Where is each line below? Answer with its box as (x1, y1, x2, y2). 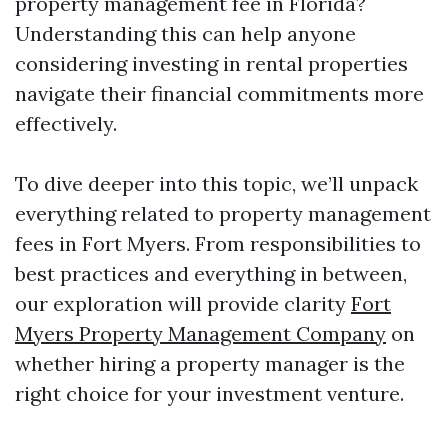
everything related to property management (15, 201, 431, 226)
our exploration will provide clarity (15, 291, 351, 316)
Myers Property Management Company (15, 321, 386, 346)
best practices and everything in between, (15, 261, 407, 286)
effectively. (15, 111, 117, 136)
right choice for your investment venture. (15, 381, 404, 406)
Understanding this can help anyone (15, 21, 356, 46)
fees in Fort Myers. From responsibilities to (15, 231, 421, 256)
